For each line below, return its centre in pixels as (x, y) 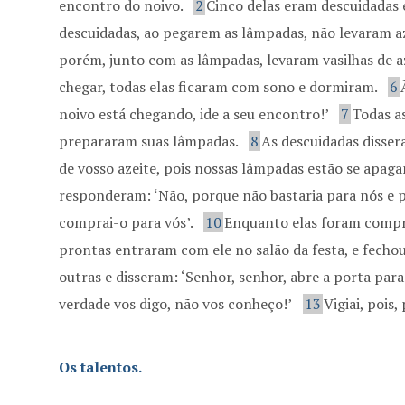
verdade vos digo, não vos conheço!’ (176, 304)
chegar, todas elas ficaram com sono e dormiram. (220, 87)
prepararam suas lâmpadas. (151, 141)
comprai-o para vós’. (128, 222)
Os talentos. (101, 367)
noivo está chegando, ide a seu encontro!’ (196, 114)
